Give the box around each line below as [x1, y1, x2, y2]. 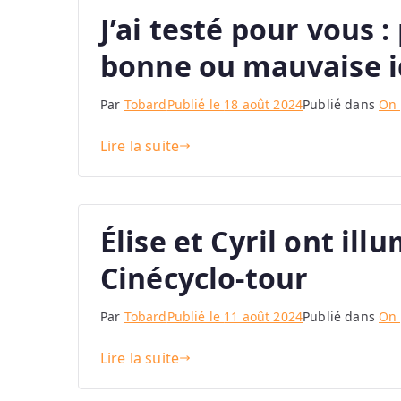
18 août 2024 [224, 96, 303, 114]
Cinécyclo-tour [100, 259, 309, 298]
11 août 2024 [224, 308, 303, 326]
